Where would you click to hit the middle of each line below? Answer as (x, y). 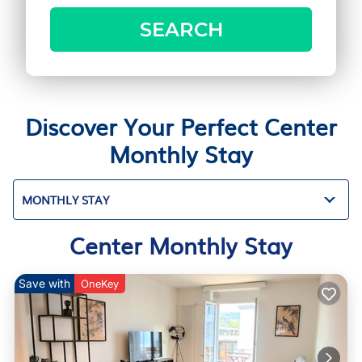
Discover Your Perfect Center (181, 126)
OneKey (100, 284)
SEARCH (181, 29)
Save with (44, 283)
